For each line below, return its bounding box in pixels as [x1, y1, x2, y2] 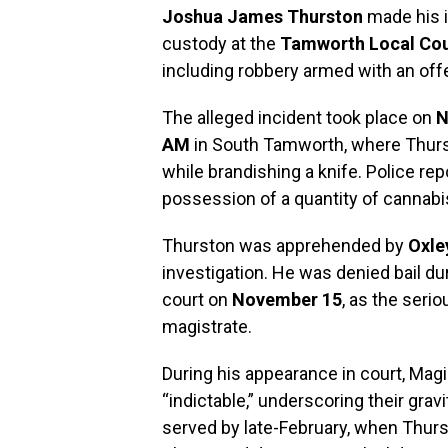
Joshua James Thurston [162, 6, 363, 27]
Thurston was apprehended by [162, 235, 408, 256]
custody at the [162, 33, 280, 54]
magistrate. [162, 316, 252, 337]
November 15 [232, 289, 342, 310]
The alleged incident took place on [162, 107, 436, 128]
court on [162, 289, 232, 310]
